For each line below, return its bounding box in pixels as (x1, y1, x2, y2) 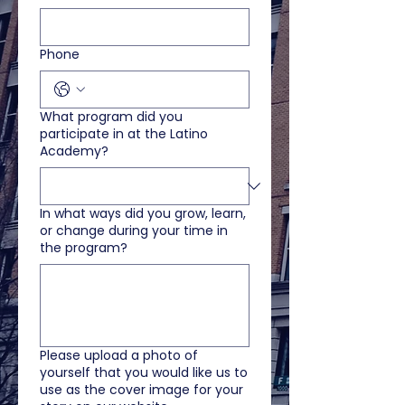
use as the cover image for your (40, 380, 243, 399)
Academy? (40, 141, 108, 160)
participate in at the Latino (40, 124, 208, 143)
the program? (40, 238, 127, 257)
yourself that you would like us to (40, 363, 248, 381)
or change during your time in (40, 221, 228, 240)
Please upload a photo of (40, 345, 198, 364)
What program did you (40, 107, 183, 126)
